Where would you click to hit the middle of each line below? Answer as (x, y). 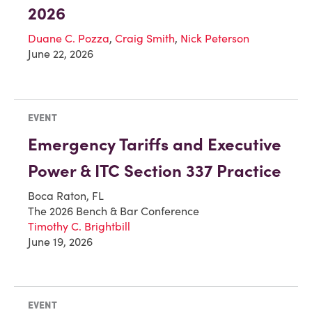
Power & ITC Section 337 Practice (155, 171)
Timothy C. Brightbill (79, 226)
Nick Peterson (215, 38)
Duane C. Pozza (69, 38)
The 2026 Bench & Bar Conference (114, 211)
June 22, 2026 (61, 53)
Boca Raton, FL (66, 195)
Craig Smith (145, 38)
